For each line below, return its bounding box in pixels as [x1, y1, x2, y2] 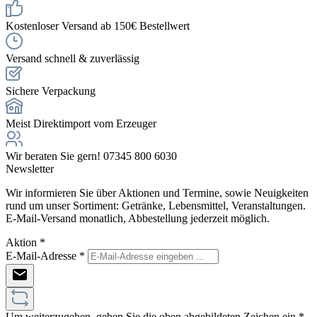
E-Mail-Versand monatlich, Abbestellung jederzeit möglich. [6, 212, 270, 224]
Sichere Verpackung [6, 84, 96, 97]
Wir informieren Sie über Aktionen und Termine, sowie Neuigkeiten [6, 186, 309, 199]
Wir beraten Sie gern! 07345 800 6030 [6, 149, 177, 162]
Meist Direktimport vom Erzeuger [6, 117, 156, 129]
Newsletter [6, 162, 54, 175]
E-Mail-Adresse [6, 249, 79, 262]
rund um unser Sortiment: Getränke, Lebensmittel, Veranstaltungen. [6, 199, 306, 212]
